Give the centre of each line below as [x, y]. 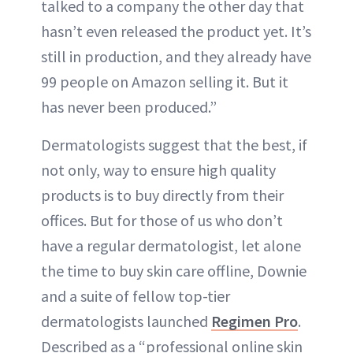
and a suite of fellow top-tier [136, 295]
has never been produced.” [129, 106]
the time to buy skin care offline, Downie [174, 270]
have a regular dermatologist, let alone [171, 245]
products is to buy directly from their [162, 195]
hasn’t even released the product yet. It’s [176, 31]
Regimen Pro [255, 321]
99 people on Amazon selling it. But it [165, 81]
